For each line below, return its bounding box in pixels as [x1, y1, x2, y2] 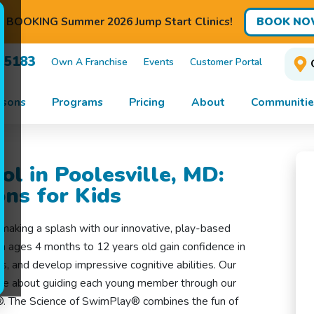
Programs [52, 94, 104, 110]
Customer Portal [189, 55, 262, 69]
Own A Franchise [51, 55, 128, 69]
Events [144, 55, 175, 69]
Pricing [129, 94, 165, 110]
